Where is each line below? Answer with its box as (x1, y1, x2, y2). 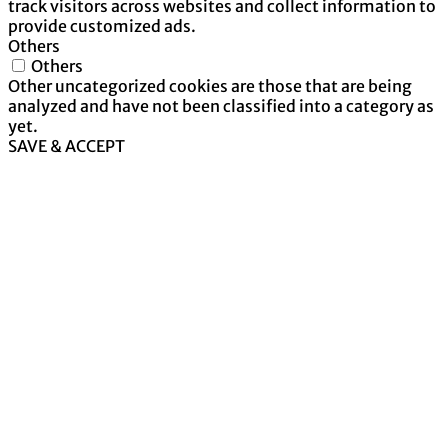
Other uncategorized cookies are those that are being (8, 75, 412, 96)
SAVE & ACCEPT (8, 135, 125, 156)
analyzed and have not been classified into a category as (8, 95, 434, 116)
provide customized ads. (8, 15, 196, 36)
